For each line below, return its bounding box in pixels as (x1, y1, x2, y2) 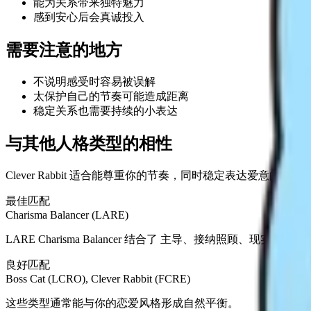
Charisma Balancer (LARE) (6, 208, 128, 221)
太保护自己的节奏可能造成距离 (33, 90, 189, 103)
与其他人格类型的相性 (6, 134, 172, 153)
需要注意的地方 (6, 41, 122, 60)
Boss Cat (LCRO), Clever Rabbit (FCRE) (6, 272, 190, 285)
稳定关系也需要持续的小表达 (33, 105, 178, 117)
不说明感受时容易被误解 (33, 76, 155, 88)
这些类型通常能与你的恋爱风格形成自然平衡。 (6, 296, 239, 309)
